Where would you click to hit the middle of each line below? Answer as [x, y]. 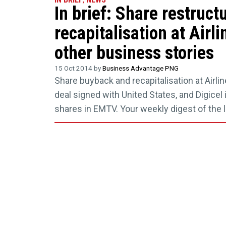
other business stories [134, 53]
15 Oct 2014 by [78, 68]
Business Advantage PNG [140, 68]
